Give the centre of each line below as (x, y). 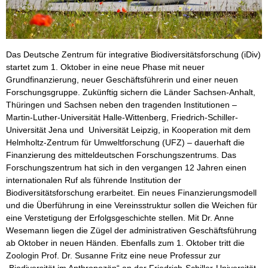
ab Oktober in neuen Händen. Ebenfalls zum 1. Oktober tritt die (125, 243)
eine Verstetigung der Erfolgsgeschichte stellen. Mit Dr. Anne (120, 218)
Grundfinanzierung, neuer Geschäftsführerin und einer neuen (122, 80)
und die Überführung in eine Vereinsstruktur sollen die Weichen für (132, 205)
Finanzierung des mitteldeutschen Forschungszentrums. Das (121, 155)
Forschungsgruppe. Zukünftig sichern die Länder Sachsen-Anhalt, (131, 92)
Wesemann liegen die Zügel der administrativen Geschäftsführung (131, 231)
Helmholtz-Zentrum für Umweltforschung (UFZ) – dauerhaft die (125, 143)
